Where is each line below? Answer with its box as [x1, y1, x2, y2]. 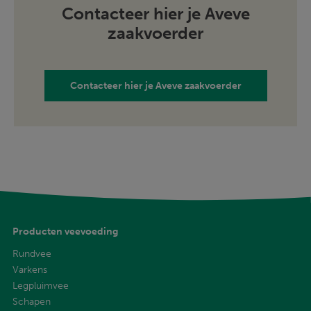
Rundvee [12, 247, 51, 260]
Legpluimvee [12, 279, 69, 292]
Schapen [12, 295, 51, 308]
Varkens [12, 263, 47, 276]
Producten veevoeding [12, 225, 118, 237]
